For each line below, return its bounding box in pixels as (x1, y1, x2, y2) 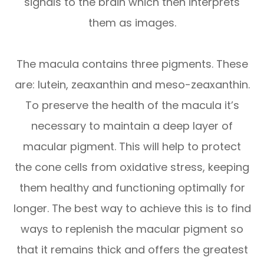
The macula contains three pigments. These (16, 57, 248, 72)
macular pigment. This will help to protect (23, 139, 241, 154)
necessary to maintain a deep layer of (31, 118, 233, 134)
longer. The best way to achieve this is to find (13, 201, 251, 216)
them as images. (88, 15, 176, 31)
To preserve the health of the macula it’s (25, 98, 239, 113)
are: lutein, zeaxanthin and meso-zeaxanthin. (14, 77, 250, 93)
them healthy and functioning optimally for (19, 180, 245, 196)
